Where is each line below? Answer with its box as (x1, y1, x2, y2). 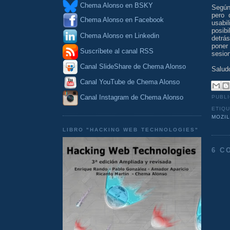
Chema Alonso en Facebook (80, 16, 164, 24)
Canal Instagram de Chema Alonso (80, 93, 183, 102)
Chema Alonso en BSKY (78, 2, 153, 10)
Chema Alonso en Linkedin (78, 31, 159, 40)
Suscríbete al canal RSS (80, 47, 154, 55)
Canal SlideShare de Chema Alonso (80, 63, 186, 71)
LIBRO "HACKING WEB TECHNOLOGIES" (63, 126, 199, 132)
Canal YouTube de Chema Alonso (80, 78, 180, 86)
